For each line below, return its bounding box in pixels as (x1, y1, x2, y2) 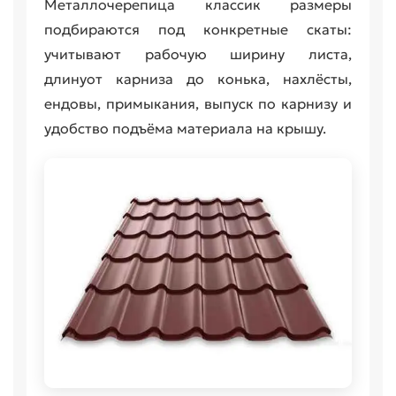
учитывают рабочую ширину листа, (44, 45, 352, 64)
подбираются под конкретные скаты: (44, 20, 352, 39)
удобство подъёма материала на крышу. (44, 119, 326, 138)
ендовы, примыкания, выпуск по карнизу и (44, 95, 352, 113)
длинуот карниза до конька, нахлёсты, (44, 70, 352, 88)
